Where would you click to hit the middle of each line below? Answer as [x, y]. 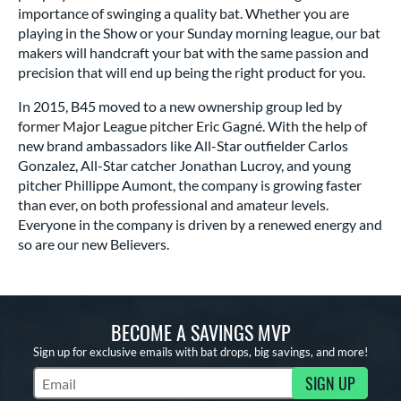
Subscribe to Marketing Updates [132, 391]
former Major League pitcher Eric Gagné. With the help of [192, 126]
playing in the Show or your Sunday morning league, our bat [199, 33]
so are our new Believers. [94, 244]
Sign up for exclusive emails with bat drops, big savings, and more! [200, 352]
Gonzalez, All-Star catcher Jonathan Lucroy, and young [184, 165]
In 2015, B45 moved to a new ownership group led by [180, 106]
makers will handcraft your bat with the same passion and [193, 52]
